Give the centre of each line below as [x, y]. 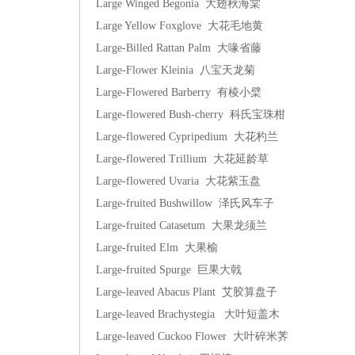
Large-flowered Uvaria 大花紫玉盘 [178, 181]
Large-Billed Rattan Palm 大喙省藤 [179, 48]
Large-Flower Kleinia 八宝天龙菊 [176, 70]
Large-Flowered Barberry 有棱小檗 [179, 92]
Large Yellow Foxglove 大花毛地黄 [179, 26]
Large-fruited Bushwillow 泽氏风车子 [185, 203]
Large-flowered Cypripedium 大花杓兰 [187, 137]
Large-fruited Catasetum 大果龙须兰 [181, 225]
